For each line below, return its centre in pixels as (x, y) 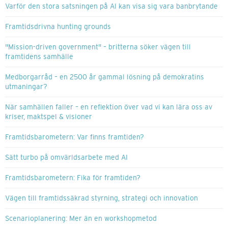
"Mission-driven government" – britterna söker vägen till (98, 47)
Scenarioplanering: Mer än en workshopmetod (81, 219)
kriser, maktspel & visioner (49, 117)
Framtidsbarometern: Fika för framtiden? (73, 178)
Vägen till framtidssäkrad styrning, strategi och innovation (103, 198)
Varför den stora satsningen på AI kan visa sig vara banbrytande (111, 6)
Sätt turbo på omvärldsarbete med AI (66, 158)
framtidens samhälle (39, 57)
